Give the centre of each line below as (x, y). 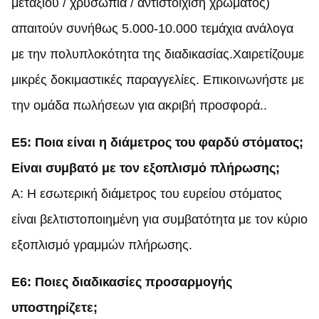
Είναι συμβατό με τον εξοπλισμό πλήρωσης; (146, 168)
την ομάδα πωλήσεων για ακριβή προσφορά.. (139, 105)
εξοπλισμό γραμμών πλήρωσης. (102, 245)
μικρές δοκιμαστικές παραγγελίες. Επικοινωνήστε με (158, 79)
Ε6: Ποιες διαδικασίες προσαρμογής (122, 282)
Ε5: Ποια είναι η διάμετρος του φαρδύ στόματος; (157, 142)
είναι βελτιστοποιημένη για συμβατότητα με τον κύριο (159, 219)
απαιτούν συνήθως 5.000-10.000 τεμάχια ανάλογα (152, 28)
